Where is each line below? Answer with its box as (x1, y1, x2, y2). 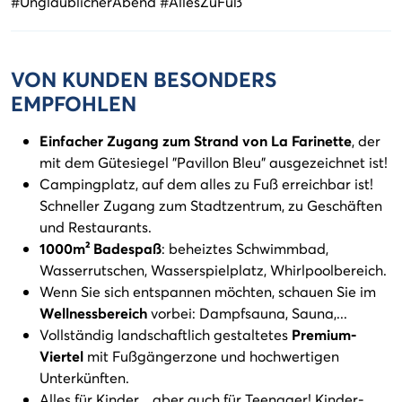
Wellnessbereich (39, 303, 147, 322)
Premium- (292, 325, 356, 344)
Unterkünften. (39, 368, 129, 387)
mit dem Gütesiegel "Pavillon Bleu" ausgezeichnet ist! (39, 153, 388, 171)
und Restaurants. (39, 217, 152, 236)
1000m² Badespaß (39, 239, 162, 258)
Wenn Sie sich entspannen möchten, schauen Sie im (39, 282, 376, 301)
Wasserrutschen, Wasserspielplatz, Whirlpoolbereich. (39, 260, 387, 279)
